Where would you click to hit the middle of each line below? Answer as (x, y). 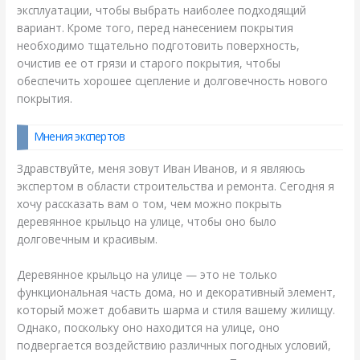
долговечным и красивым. (88, 239)
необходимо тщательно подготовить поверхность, (159, 45)
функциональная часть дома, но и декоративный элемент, (177, 292)
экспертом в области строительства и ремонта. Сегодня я (176, 186)
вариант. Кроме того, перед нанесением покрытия (155, 27)
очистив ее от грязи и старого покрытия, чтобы (149, 63)
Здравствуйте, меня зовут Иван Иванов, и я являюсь (162, 169)
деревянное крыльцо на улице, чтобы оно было (147, 222)
